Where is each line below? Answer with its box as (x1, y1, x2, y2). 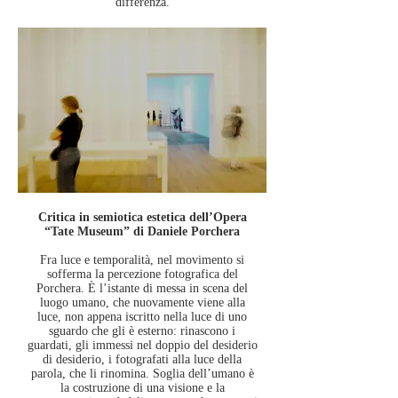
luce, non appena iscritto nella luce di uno (37, 310, 247, 323)
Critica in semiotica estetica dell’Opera (37, 211, 247, 224)
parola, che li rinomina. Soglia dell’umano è (30, 367, 254, 380)
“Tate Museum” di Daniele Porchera (44, 225, 240, 238)
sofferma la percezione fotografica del (46, 267, 238, 281)
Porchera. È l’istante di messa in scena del (36, 282, 248, 295)
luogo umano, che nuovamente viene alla (39, 296, 245, 309)
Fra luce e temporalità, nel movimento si (40, 253, 244, 267)
